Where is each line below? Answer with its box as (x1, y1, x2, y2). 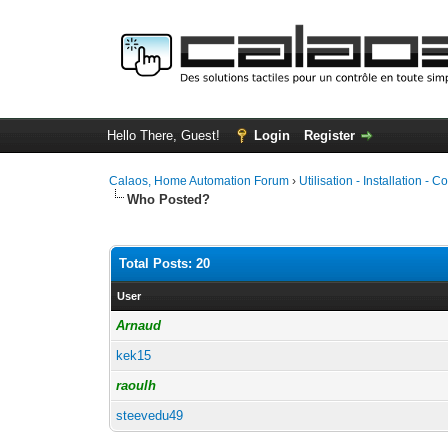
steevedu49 (116, 408, 184, 423)
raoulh (116, 378, 157, 393)
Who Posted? (127, 192, 211, 207)
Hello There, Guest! (106, 128, 224, 143)
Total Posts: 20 (119, 256, 211, 271)
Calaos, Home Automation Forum (109, 174, 290, 188)
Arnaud (116, 318, 162, 333)
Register (303, 128, 355, 143)
